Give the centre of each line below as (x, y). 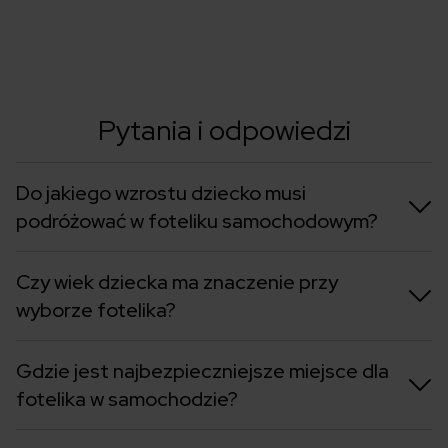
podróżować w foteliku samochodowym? (197, 221)
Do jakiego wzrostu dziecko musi (161, 193)
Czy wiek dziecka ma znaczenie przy (177, 282)
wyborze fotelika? (96, 310)
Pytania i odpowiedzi (224, 130)
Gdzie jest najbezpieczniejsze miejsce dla (202, 371)
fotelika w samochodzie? (127, 399)
